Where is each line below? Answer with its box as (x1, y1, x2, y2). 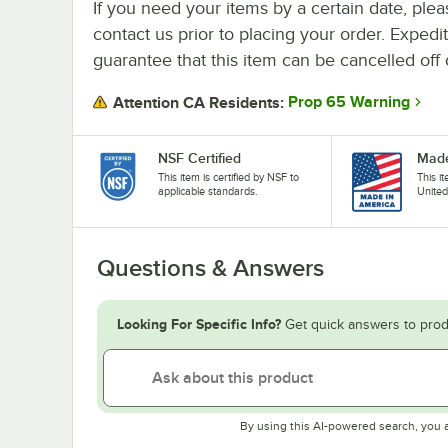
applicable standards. (158, 184, 258, 197)
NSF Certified (158, 149, 241, 166)
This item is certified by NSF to (158, 170, 299, 183)
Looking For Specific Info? (117, 315, 281, 332)
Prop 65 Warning (288, 93, 410, 112)
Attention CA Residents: (113, 93, 284, 112)
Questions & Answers (97, 254, 324, 281)
